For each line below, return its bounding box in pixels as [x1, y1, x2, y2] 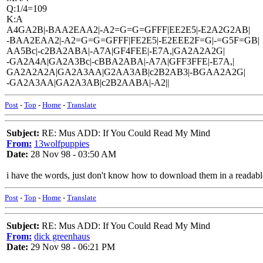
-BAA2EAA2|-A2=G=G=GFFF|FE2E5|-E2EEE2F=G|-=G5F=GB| [6, 35, 259, 45]
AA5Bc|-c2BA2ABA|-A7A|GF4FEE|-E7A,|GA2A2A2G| [6, 46, 225, 56]
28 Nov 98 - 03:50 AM [28, 149, 116, 159]
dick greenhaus [34, 231, 90, 241]
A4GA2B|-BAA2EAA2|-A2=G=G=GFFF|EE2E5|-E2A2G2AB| [6, 25, 250, 35]
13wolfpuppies [34, 139, 89, 149]
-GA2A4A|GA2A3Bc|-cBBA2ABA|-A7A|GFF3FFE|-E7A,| [6, 56, 234, 66]
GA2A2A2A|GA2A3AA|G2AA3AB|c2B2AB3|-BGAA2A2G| [6, 67, 245, 77]
